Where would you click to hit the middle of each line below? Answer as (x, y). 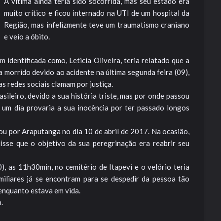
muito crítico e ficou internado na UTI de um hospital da (97, 13)
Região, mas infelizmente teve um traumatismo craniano (97, 25)
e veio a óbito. (27, 37)
